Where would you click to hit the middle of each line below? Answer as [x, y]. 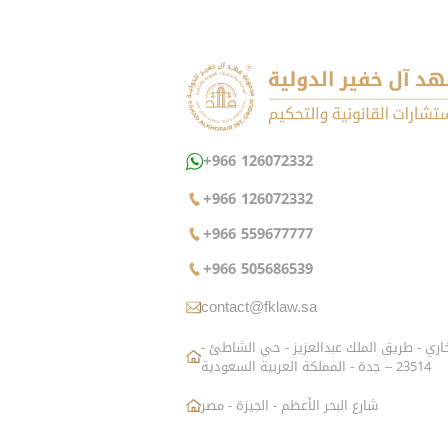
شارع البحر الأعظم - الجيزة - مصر [290, 405]
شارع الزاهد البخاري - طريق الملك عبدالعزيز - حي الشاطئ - [307, 347]
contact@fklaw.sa [259, 306]
